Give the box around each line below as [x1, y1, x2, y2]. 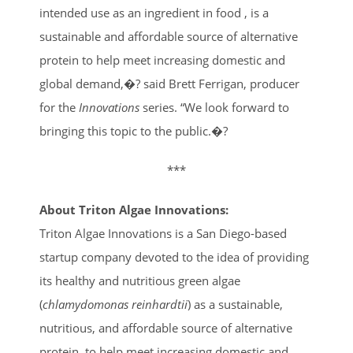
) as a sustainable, [188, 295, 283, 312]
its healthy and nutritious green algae [39, 272, 240, 288]
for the [39, 98, 79, 115]
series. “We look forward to [139, 98, 289, 115]
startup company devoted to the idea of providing [39, 248, 309, 265]
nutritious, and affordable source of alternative [39, 319, 292, 336]
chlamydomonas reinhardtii [43, 295, 188, 312]
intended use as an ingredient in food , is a [39, 4, 269, 20]
